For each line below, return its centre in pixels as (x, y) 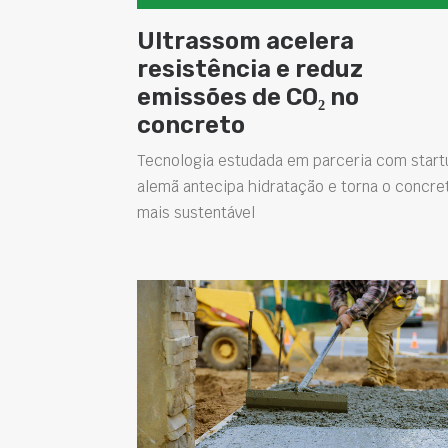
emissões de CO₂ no (248, 96)
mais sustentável (196, 212)
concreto (191, 124)
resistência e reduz (250, 68)
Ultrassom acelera (245, 40)
